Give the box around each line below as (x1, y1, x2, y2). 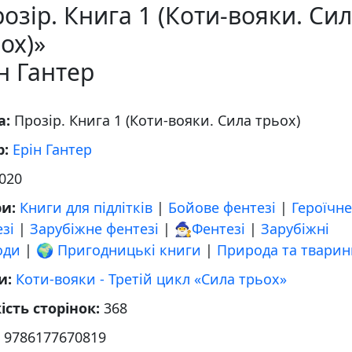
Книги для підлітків (20, 198, 152, 217)
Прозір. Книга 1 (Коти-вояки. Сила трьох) (14, 111, 300, 130)
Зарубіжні (261, 219, 329, 238)
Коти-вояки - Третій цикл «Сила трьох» (16, 269, 287, 288)
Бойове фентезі (168, 198, 276, 217)
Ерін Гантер (13, 140, 92, 159)
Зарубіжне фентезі (30, 219, 159, 238)
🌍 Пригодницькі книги (36, 240, 201, 259)
